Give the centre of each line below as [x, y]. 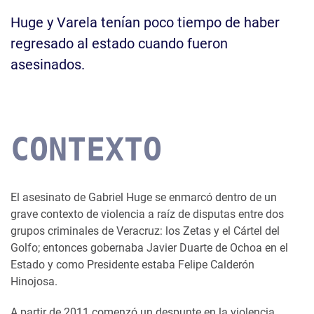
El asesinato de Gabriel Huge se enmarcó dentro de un [144, 197]
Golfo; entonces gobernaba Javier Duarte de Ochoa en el [149, 247]
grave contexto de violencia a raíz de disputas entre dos [147, 214]
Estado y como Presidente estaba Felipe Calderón [132, 264]
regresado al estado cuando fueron [119, 43]
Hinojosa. [34, 281]
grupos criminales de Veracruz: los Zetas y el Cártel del [145, 231]
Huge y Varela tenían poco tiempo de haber [145, 22]
